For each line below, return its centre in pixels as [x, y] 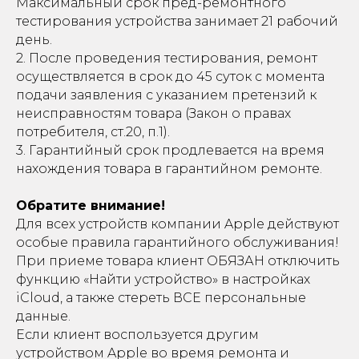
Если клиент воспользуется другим [137, 335]
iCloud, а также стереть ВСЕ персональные [161, 298]
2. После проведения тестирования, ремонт [167, 58]
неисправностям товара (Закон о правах [153, 113]
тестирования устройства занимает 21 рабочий [177, 21]
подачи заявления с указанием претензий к [166, 95]
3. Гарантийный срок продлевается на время [170, 150]
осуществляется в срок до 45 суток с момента [170, 77]
